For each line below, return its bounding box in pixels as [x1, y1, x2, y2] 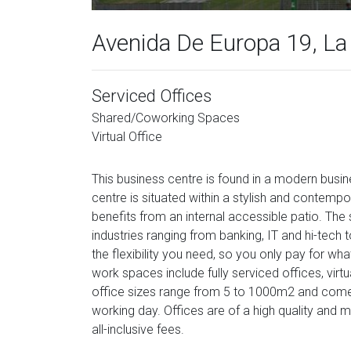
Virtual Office [92, 129, 162, 144]
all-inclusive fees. [92, 322, 184, 337]
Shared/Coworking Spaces [92, 110, 240, 125]
